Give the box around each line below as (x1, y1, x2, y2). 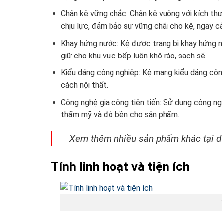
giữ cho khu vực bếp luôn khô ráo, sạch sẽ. (60, 51, 207, 60)
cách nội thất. (60, 80, 108, 90)
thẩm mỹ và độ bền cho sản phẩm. (60, 110, 179, 120)
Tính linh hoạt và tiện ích (51, 159, 190, 174)
